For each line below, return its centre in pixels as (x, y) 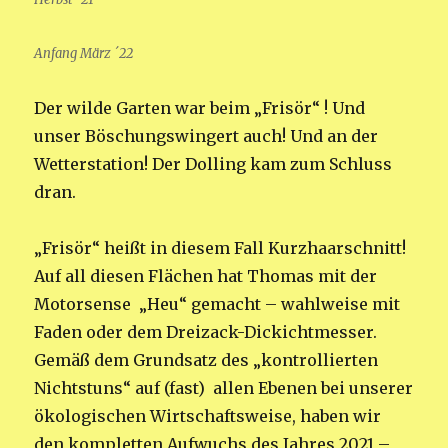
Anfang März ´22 (84, 53)
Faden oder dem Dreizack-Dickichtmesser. (206, 331)
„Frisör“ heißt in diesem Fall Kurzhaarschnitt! (220, 247)
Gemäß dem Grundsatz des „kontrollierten (206, 359)
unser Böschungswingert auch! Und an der (206, 135)
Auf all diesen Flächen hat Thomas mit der (206, 275)
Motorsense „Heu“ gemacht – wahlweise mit (217, 303)
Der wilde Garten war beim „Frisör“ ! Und (200, 107)
